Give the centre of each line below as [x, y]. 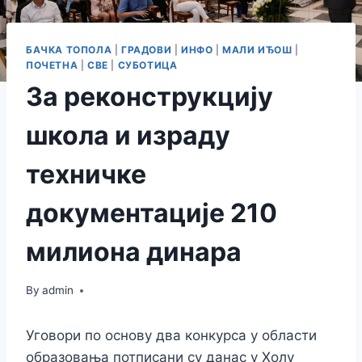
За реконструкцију [149, 96]
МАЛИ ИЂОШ [257, 49]
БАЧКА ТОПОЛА [69, 49]
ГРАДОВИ [146, 49]
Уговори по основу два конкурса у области [171, 336]
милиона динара [134, 251]
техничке [86, 174]
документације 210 [152, 213]
